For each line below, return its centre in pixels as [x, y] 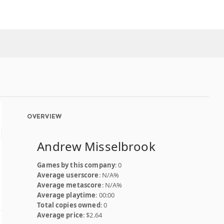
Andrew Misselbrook [96, 146]
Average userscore [68, 175]
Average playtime [66, 195]
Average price [60, 215]
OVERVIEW [44, 116]
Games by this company [76, 165]
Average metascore [69, 185]
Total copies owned [69, 205]
